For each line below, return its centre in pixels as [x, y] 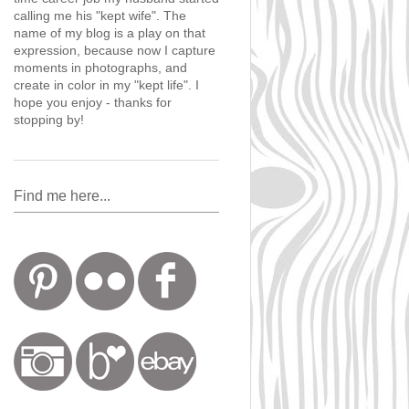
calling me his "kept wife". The [100, 16]
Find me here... [62, 195]
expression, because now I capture [115, 51]
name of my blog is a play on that [110, 33]
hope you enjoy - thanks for [93, 103]
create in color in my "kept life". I [106, 85]
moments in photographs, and [100, 68]
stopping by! [49, 120]
